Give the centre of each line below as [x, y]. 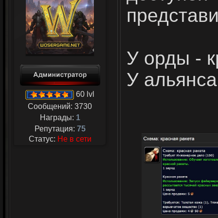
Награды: [58, 118]
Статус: [43, 139]
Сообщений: [51, 106]
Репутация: [55, 129]
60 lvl [84, 94]
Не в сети [74, 139]
